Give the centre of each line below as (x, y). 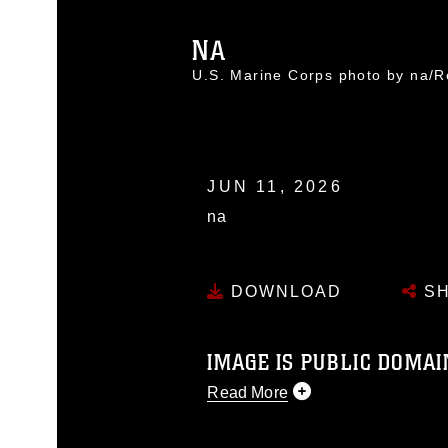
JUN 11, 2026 (275, 186)
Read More (247, 392)
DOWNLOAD (284, 291)
